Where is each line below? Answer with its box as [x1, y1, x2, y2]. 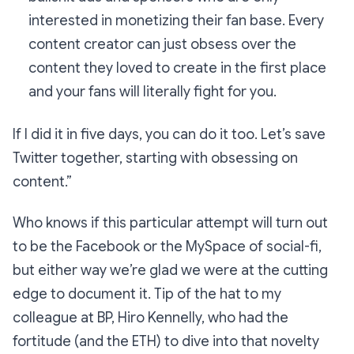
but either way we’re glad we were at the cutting [13, 262, 328, 280]
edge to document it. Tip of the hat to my [13, 285, 281, 303]
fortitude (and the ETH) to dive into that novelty [13, 333, 319, 351]
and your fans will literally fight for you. [28, 83, 277, 101]
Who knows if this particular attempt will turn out [13, 214, 328, 232]
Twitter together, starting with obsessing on [13, 149, 298, 168]
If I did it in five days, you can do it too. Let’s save [13, 126, 326, 144]
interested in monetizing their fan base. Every [28, 12, 324, 30]
